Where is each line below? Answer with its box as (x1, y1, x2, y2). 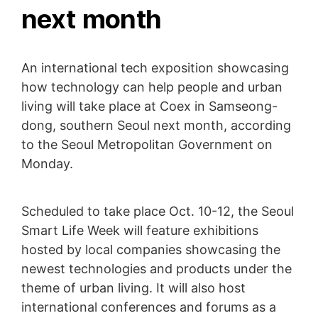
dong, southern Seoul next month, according (21, 118, 291, 133)
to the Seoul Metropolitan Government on (21, 137, 273, 152)
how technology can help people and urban (21, 79, 283, 94)
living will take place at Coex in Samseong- (21, 99, 278, 114)
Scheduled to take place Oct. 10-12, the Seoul (21, 204, 294, 219)
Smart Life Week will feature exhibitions (21, 223, 258, 238)
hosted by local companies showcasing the (21, 242, 280, 257)
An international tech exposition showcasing (21, 60, 289, 75)
